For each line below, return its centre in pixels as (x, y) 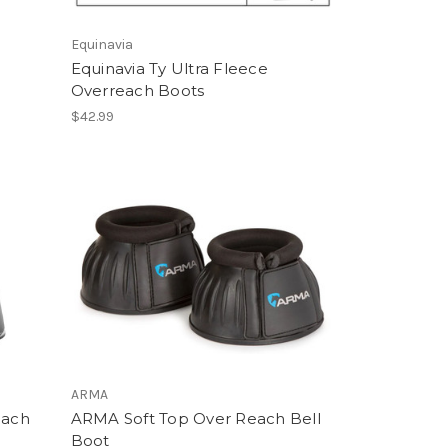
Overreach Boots (137, 90)
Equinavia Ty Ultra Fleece (169, 68)
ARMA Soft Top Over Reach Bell (195, 418)
